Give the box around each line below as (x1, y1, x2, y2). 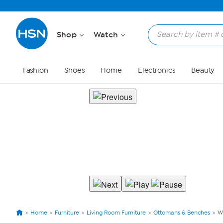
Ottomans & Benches (153, 209, 210, 216)
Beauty (191, 66, 215, 75)
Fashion (22, 66, 48, 75)
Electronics (137, 66, 175, 75)
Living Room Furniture (87, 209, 146, 216)
